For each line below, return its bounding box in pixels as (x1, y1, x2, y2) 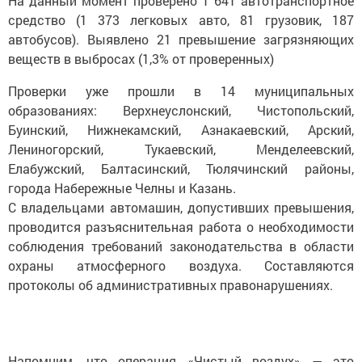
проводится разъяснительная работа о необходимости (8, 218, 354, 235)
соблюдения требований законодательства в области (8, 238, 354, 255)
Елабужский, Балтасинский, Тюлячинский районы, (8, 160, 354, 177)
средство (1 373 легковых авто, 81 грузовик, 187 (8, 11, 354, 28)
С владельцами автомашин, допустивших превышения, (8, 199, 354, 216)
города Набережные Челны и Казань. (8, 179, 236, 196)
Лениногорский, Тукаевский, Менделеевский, (8, 141, 354, 158)
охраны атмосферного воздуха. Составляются (8, 257, 354, 274)
